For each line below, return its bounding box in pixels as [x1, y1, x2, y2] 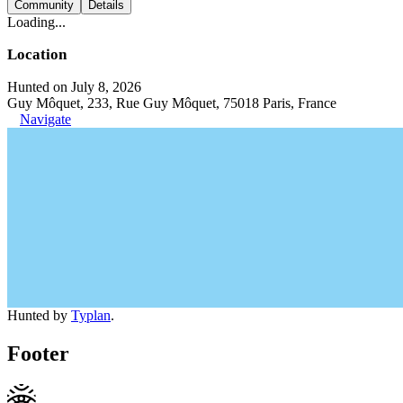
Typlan [71, 308, 111, 323]
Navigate [20, 112, 71, 127]
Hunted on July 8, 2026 [7, 79, 141, 94]
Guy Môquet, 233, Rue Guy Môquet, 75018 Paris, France [7, 95, 336, 111]
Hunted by [7, 308, 71, 323]
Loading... [7, 14, 66, 30]
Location [7, 46, 67, 63]
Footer [7, 341, 69, 365]
